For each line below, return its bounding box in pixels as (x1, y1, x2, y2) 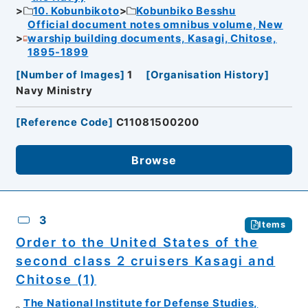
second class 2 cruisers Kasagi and (15, 252, 276, 268)
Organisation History (150, 68, 265, 81)
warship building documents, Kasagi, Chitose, (27, 32, 277, 45)
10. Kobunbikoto (32, 5, 120, 18)
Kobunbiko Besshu (136, 5, 236, 18)
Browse (131, 153, 177, 167)
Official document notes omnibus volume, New (27, 19, 283, 32)
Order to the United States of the (15, 234, 258, 250)
